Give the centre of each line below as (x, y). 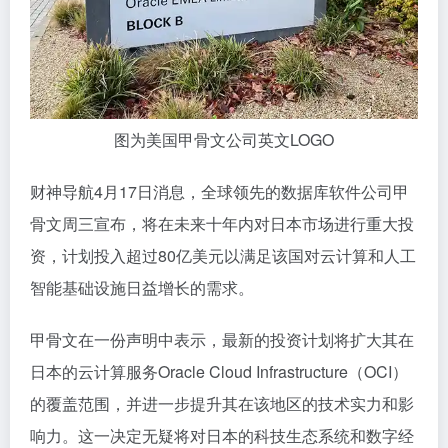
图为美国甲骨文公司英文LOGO (224, 139)
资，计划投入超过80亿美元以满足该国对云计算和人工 (223, 255)
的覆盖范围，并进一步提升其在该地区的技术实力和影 (222, 403)
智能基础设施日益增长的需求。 (142, 287)
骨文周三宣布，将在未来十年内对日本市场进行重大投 (222, 223)
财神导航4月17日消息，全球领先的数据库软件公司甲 (219, 191)
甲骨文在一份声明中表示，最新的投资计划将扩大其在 (222, 339)
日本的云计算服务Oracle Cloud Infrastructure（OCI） (219, 371)
